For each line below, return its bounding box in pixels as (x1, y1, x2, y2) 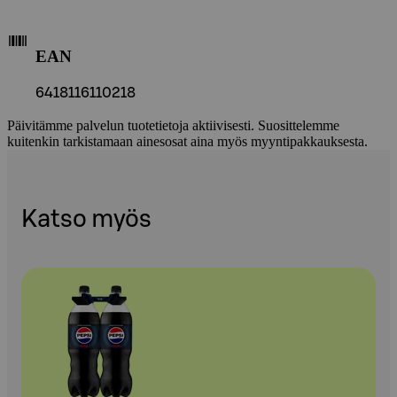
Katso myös (21, 206, 152, 231)
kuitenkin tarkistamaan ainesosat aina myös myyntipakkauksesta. (7, 134, 368, 150)
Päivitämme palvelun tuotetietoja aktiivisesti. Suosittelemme (7, 118, 339, 134)
